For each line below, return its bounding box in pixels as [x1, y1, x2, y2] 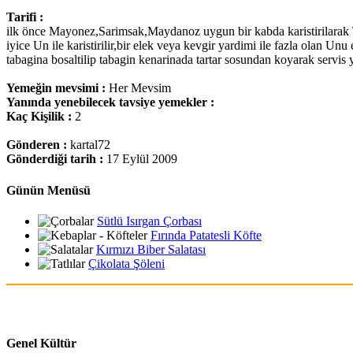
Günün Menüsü [6, 183, 91, 197]
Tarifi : [6, 10, 43, 24]
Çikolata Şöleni [88, 256, 165, 270]
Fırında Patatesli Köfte [150, 228, 262, 242]
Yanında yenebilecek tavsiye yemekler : [6, 95, 214, 110]
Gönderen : [6, 138, 70, 152]
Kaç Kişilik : [6, 110, 75, 124]
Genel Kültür [6, 336, 76, 351]
